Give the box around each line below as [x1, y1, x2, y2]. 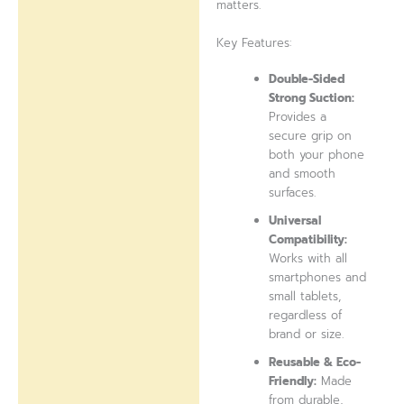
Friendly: [269, 372, 317, 390]
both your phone [269, 145, 365, 163]
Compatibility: [269, 230, 348, 248]
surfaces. [269, 183, 317, 201]
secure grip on [269, 126, 353, 144]
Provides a [269, 107, 327, 125]
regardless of [269, 306, 343, 324]
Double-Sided [269, 69, 345, 87]
